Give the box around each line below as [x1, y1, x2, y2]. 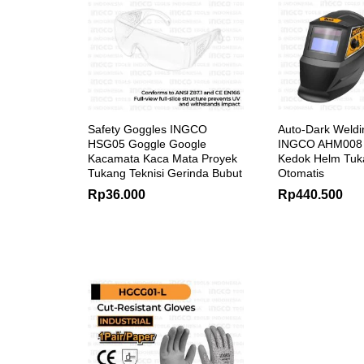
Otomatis [278, 166, 324, 180]
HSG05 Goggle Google [88, 136, 206, 150]
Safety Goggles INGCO [88, 122, 207, 136]
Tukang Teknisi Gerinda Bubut [88, 166, 242, 180]
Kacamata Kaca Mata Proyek [88, 151, 237, 165]
